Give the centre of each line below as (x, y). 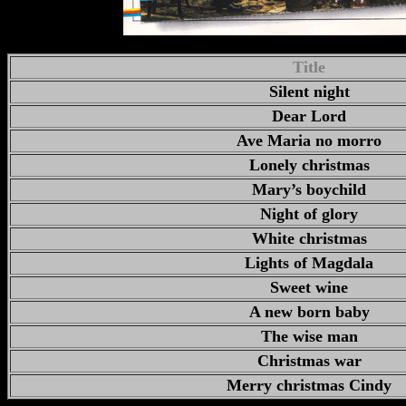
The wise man (309, 336)
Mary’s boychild (309, 189)
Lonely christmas (309, 165)
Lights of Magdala (309, 263)
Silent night (309, 92)
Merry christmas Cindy (309, 385)
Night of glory (309, 214)
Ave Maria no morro (309, 140)
